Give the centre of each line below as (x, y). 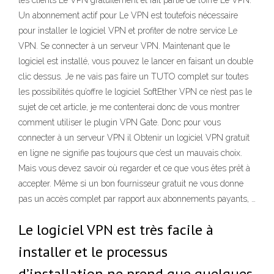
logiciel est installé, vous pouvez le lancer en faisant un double (136, 61)
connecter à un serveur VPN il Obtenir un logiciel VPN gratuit (134, 138)
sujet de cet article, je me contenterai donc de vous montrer (129, 107)
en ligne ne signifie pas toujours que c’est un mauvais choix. (130, 153)
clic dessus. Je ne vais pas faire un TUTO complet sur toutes (133, 76)
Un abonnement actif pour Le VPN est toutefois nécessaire (128, 15)
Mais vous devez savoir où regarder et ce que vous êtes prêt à (134, 168)
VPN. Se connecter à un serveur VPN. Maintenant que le (124, 46)
